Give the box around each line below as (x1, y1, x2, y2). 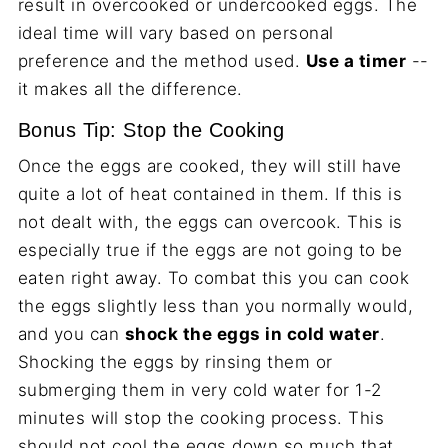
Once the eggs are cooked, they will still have (17, 156, 402, 177)
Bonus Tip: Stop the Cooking (17, 119, 285, 142)
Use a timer (305, 51, 407, 72)
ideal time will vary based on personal (17, 23, 334, 44)
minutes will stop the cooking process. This (17, 408, 385, 429)
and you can (17, 324, 125, 345)
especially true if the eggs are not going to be (17, 240, 403, 261)
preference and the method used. (17, 51, 306, 72)
